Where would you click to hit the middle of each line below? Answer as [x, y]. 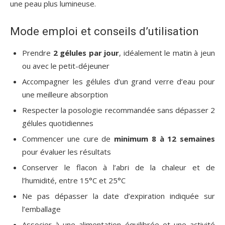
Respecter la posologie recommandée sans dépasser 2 [119, 110]
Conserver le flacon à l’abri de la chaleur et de [119, 167]
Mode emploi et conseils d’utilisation [104, 31]
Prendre [38, 53]
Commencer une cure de [68, 139]
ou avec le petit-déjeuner [66, 66]
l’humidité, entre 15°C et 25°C [74, 181]
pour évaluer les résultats [67, 152]
